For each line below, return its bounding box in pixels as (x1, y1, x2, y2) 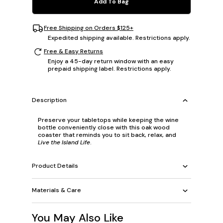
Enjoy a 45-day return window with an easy (48, 57, 174, 65)
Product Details (32, 162, 78, 170)
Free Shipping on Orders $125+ (44, 24, 133, 32)
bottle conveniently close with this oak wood (38, 123, 170, 131)
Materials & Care (32, 186, 81, 195)
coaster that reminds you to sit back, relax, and (38, 130, 176, 139)
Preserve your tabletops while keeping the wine (38, 115, 179, 124)
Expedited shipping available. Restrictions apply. (48, 33, 190, 42)
